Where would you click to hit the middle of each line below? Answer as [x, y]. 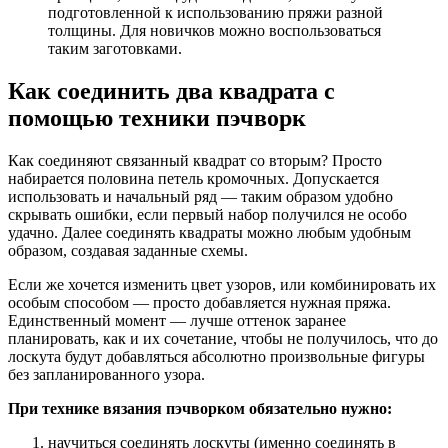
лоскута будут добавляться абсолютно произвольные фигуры [216, 356]
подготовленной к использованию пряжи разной [215, 12]
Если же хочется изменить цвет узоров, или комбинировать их [222, 284]
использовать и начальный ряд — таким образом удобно [200, 196]
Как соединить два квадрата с [171, 90]
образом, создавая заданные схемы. [128, 250]
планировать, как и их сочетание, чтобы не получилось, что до [223, 338]
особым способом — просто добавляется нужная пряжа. [199, 302]
